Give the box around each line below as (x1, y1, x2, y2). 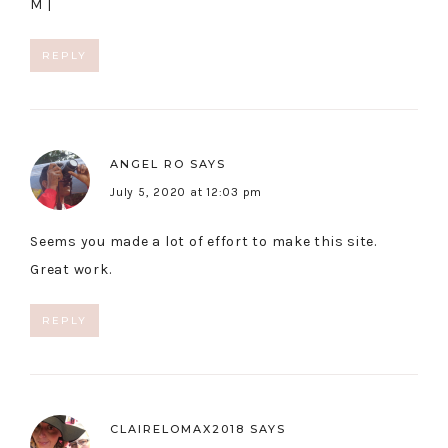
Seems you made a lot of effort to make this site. (30, 233, 377, 251)
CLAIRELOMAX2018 (110, 422, 245, 437)
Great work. (30, 261, 112, 279)
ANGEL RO (110, 157, 185, 172)
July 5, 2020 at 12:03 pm (110, 185, 262, 200)
